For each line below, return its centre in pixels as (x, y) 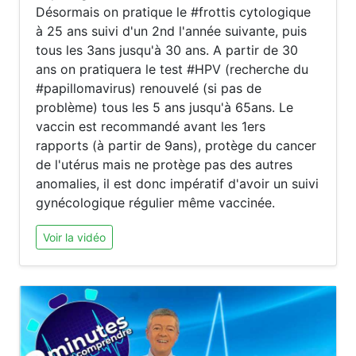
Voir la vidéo (74, 237)
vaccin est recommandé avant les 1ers (151, 126)
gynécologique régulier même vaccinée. (155, 203)
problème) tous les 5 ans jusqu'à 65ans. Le (164, 107)
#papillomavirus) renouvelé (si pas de (149, 88)
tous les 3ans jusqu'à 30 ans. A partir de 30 (167, 50)
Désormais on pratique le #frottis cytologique (173, 12)
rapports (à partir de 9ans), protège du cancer (176, 145)
